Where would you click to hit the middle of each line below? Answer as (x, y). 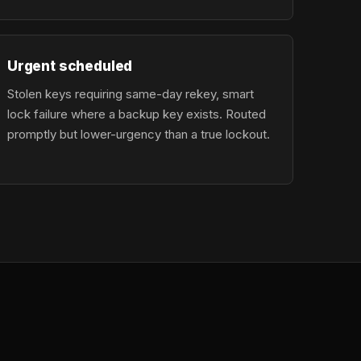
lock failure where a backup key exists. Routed (137, 114)
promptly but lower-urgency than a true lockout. (139, 134)
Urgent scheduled (70, 66)
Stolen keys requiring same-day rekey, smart (131, 94)
